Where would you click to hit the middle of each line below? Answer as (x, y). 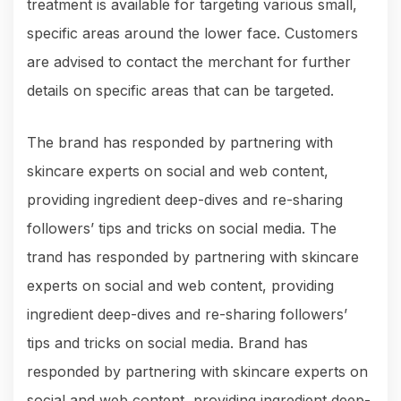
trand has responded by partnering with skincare (193, 257)
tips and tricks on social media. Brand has (167, 343)
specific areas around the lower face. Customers (192, 34)
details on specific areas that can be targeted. (180, 91)
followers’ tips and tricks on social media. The (182, 229)
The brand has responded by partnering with (180, 143)
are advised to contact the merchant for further (189, 62)
